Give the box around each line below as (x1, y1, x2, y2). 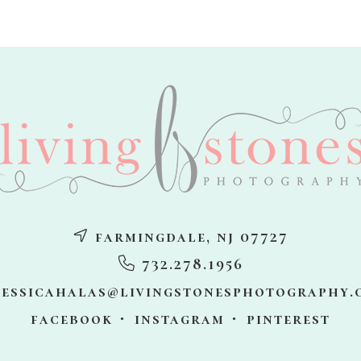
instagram (135, 309, 225, 329)
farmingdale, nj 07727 (89, 227, 288, 247)
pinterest (247, 309, 330, 329)
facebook (31, 309, 113, 329)
